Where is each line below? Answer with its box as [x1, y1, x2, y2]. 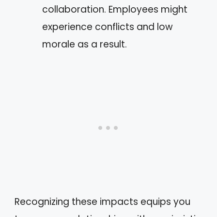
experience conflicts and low [42, 20, 173, 33]
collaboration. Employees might [42, 3, 187, 16]
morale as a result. [42, 38, 127, 51]
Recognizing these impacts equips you [15, 195, 190, 208]
